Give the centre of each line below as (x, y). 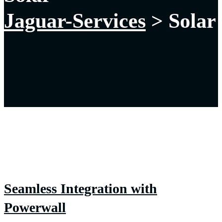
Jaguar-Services (75, 21)
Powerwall (35, 208)
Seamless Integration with (81, 189)
